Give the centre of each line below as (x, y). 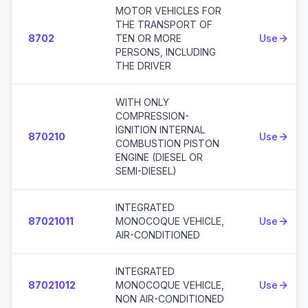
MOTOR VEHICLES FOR (168, 11)
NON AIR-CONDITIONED (170, 299)
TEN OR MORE (148, 38)
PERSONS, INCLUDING (166, 52)
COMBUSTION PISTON (167, 143)
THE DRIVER (143, 66)
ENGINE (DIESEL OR (159, 157)
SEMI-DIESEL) (146, 171)
